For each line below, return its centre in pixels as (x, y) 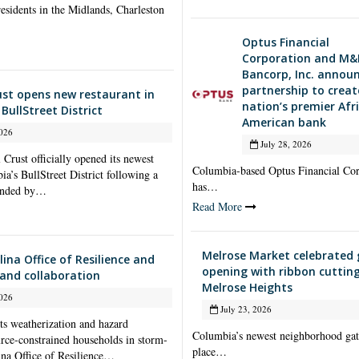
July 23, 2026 (244, 309)
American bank (284, 122)
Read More (217, 206)
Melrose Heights (247, 287)
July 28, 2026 (284, 143)
